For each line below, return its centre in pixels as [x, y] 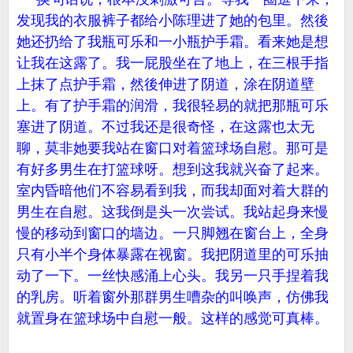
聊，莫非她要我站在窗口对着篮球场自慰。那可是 [173, 148]
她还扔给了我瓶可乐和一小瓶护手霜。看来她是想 [173, 42]
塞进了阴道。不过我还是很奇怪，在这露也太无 [165, 127]
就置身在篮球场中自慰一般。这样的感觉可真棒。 [173, 318]
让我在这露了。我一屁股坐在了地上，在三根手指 [173, 63]
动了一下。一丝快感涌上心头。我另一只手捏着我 [173, 276]
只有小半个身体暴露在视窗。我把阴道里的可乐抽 [173, 255]
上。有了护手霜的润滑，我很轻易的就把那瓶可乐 [173, 106]
